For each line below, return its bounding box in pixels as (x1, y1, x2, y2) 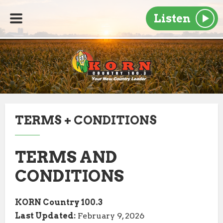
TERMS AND (15, 147, 117, 167)
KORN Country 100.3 (15, 198, 103, 208)
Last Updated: (15, 211, 76, 221)
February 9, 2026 (76, 211, 144, 221)
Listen (153, 12, 191, 25)
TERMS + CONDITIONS (15, 113, 157, 128)
